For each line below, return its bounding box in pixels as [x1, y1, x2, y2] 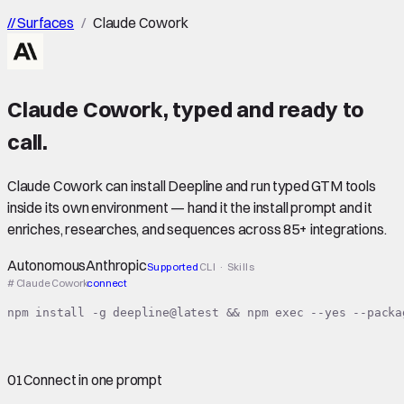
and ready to [232, 95, 364, 123]
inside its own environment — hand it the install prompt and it [7, 198, 373, 217]
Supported [146, 261, 199, 274]
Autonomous [7, 256, 87, 275]
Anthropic [86, 256, 147, 275]
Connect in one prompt [23, 371, 162, 390]
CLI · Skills [198, 261, 255, 274]
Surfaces [14, 14, 75, 32]
